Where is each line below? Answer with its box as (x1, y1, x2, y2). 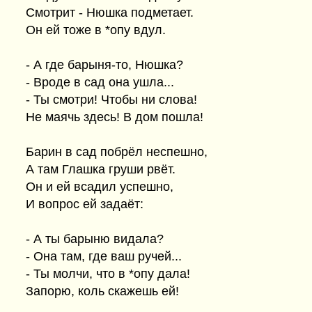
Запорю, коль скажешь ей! (26, 284, 179, 298)
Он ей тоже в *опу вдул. (26, 23, 166, 37)
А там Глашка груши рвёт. (26, 162, 175, 176)
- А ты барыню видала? (26, 232, 164, 246)
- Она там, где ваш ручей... (26, 249, 182, 263)
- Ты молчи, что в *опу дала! (26, 267, 190, 281)
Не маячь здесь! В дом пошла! (26, 110, 203, 124)
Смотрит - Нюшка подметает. (26, 6, 194, 19)
